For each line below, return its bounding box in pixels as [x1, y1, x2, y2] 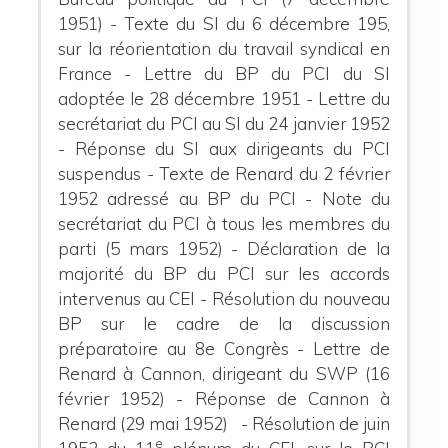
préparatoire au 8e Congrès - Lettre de [58, 337, 390, 359]
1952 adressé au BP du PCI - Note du [58, 187, 390, 209]
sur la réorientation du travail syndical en [58, 37, 390, 59]
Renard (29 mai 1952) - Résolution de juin [58, 412, 390, 434]
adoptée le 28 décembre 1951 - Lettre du [58, 87, 390, 109]
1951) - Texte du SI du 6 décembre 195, [58, 12, 390, 34]
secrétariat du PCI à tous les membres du [58, 212, 390, 234]
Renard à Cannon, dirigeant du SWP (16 [58, 362, 390, 384]
